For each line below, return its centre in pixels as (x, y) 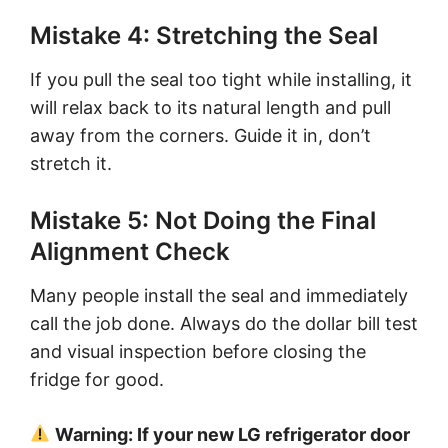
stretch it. (71, 163)
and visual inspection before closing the (198, 351)
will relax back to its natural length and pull (210, 107)
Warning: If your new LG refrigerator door (230, 434)
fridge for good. (97, 379)
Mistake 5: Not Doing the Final (203, 220)
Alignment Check (130, 251)
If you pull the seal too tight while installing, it (221, 79)
